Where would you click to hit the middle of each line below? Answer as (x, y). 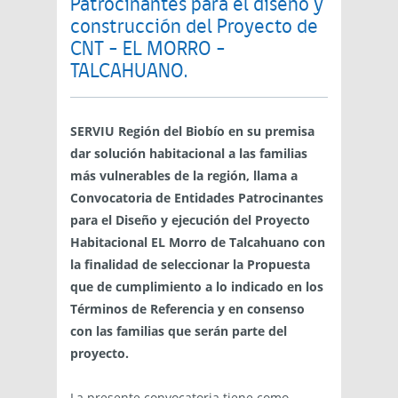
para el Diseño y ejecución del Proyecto (190, 220)
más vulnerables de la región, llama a (184, 175)
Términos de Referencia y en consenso (187, 309)
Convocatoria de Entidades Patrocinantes (197, 198)
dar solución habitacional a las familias (189, 153)
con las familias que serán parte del (179, 331)
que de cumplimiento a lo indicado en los (197, 287)
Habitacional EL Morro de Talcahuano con (198, 242)
